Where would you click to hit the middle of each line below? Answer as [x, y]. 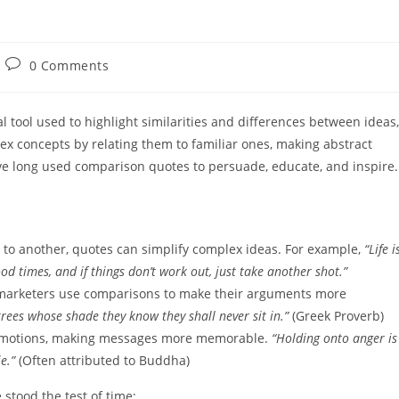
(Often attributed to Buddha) [102, 361]
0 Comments [69, 66]
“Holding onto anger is [334, 338]
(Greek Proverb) [336, 316]
